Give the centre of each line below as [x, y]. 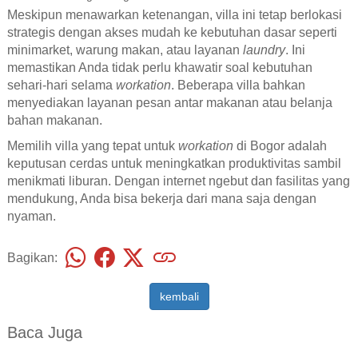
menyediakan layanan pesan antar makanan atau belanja [169, 102]
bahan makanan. [54, 120]
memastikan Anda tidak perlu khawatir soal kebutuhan [159, 67]
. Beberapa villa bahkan [238, 85]
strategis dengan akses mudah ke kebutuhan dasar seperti [172, 32]
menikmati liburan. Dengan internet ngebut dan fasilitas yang [178, 181]
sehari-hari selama [61, 85]
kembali [179, 296]
